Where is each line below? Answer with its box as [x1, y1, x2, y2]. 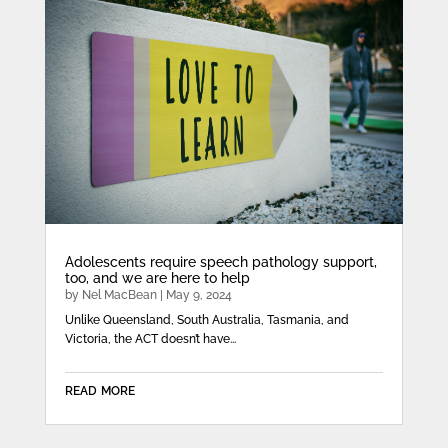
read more [64, 379, 135, 400]
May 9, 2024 [165, 288, 232, 303]
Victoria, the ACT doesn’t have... [64, 332, 236, 347]
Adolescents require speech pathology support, [64, 254, 377, 271]
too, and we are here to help [64, 270, 250, 287]
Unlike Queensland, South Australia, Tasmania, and [64, 313, 349, 328]
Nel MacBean [81, 288, 157, 303]
